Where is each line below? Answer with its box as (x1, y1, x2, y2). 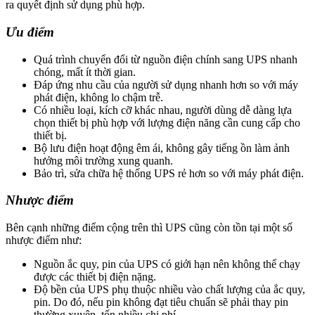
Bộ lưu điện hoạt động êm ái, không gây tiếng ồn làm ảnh (34, 141, 290, 154)
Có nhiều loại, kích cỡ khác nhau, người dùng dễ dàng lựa (34, 103, 292, 116)
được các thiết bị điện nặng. (34, 271, 156, 283)
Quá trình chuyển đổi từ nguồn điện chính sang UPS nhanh (34, 53, 297, 65)
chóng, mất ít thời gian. (34, 65, 136, 78)
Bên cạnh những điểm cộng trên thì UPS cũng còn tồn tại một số (6, 221, 292, 234)
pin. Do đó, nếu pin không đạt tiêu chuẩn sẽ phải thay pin (34, 296, 288, 309)
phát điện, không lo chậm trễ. (34, 91, 163, 103)
